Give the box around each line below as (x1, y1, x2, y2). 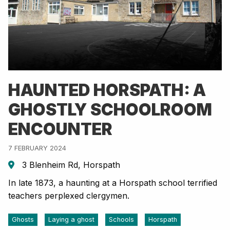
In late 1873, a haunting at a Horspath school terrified (8, 178, 217, 188)
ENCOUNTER (8, 119, 112, 140)
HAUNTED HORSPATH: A (8, 80, 206, 101)
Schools (109, 216, 134, 224)
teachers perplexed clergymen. (8, 190, 129, 201)
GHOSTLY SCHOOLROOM (8, 100, 212, 120)
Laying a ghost (48, 216, 94, 224)
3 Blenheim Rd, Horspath (20, 160, 120, 170)
